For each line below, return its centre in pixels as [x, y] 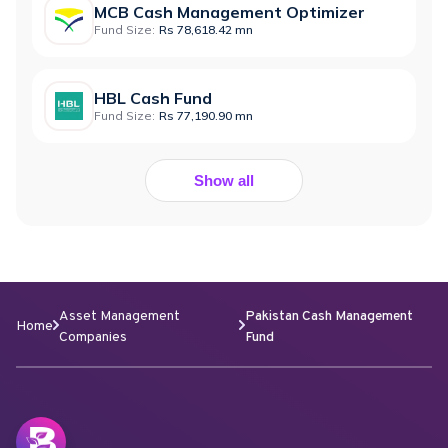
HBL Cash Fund [153, 97]
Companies [93, 337]
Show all [224, 180]
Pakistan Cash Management [328, 316]
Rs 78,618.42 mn [206, 29]
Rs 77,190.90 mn [206, 115]
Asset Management [119, 316]
